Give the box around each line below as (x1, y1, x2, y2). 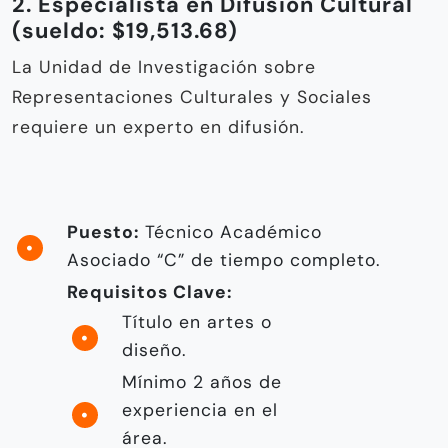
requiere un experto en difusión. (12, 116, 304, 139)
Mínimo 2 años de (122, 371, 282, 394)
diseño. (122, 339, 186, 362)
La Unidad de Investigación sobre (12, 56, 316, 79)
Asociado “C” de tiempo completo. (67, 249, 380, 272)
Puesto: (67, 221, 139, 244)
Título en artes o (122, 311, 272, 334)
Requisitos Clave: (67, 281, 232, 304)
